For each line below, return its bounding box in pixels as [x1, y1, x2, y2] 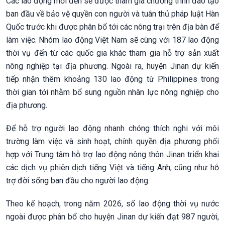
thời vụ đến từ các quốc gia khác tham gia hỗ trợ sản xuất [6, 48, 219, 58]
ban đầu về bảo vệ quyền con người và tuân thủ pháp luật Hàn [6, 9, 219, 19]
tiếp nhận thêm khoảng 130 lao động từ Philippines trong [6, 74, 219, 84]
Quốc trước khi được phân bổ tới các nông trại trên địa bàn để [6, 22, 219, 32]
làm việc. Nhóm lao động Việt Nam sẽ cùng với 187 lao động [6, 35, 219, 45]
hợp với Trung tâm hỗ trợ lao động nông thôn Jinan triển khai [6, 150, 219, 160]
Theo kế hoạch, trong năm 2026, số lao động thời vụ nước [6, 199, 219, 209]
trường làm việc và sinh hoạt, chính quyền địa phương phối [6, 137, 219, 147]
